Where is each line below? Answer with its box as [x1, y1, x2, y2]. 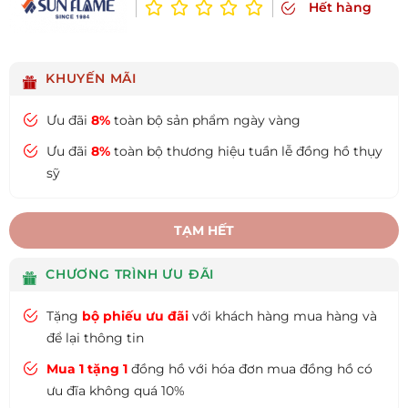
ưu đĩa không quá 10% [46, 382, 185, 400]
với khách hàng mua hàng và [189, 308, 377, 325]
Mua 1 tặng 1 [46, 361, 127, 378]
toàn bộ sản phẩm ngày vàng [110, 112, 301, 129]
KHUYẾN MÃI [46, 70, 137, 87]
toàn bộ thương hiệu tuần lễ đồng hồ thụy [110, 143, 382, 160]
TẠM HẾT [174, 222, 234, 240]
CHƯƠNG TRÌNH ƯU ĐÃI [46, 266, 215, 283]
